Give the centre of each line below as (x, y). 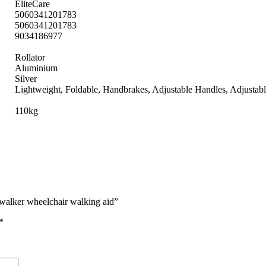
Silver (26, 79)
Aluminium (36, 68)
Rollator (30, 58)
